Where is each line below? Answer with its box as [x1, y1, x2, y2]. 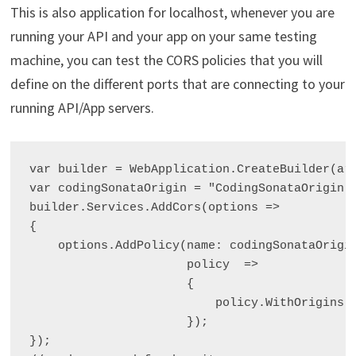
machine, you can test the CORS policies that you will [10, 50, 323, 69]
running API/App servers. [10, 98, 154, 117]
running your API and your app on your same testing [10, 26, 317, 45]
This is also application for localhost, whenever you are [10, 2, 335, 21]
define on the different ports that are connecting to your [10, 74, 345, 93]
